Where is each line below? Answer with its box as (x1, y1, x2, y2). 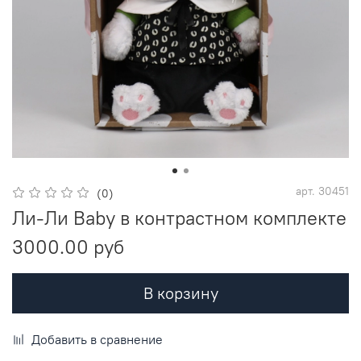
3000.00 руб (12, 234, 124, 259)
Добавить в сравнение (31, 331, 163, 348)
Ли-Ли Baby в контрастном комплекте (12, 205, 346, 230)
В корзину (143, 283, 218, 304)
